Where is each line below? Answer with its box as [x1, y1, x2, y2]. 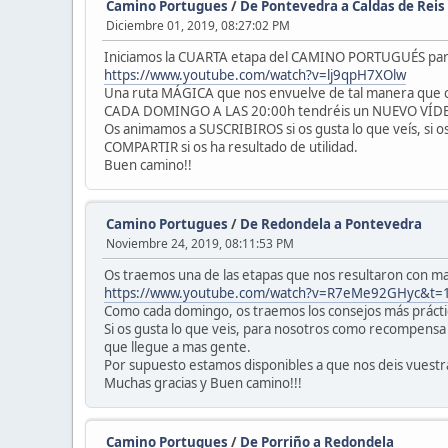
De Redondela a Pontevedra [240, 215, 422, 233]
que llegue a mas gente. [104, 338, 251, 356]
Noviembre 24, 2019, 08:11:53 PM [106, 235, 294, 252]
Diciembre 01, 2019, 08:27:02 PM [106, 17, 290, 34]
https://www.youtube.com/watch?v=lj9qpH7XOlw [104, 66, 406, 84]
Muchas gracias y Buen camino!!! [104, 374, 302, 392]
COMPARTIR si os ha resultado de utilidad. [104, 138, 358, 156]
